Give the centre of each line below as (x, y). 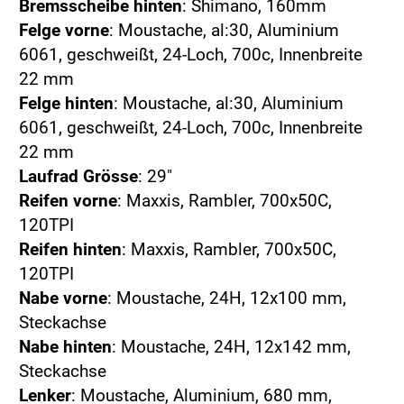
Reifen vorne (68, 201)
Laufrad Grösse (78, 177)
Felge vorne (64, 31)
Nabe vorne (63, 298)
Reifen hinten (70, 250)
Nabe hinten (65, 347)
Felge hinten (66, 104)
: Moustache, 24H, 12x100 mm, (227, 298)
